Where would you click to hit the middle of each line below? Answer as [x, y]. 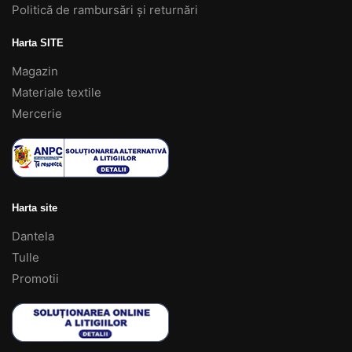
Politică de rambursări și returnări [105, 10]
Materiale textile [57, 93]
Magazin [35, 71]
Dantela [33, 236]
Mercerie [37, 114]
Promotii [35, 278]
